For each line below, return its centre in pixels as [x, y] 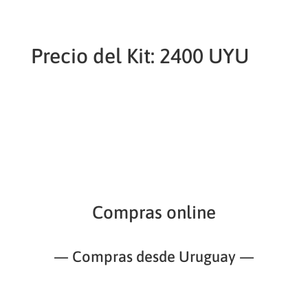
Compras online [154, 212]
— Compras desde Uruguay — [154, 256]
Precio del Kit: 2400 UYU [140, 56]
